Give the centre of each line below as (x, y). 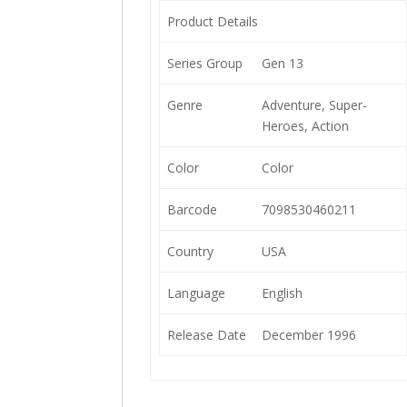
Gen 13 (282, 63)
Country (190, 251)
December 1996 (308, 335)
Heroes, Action (305, 126)
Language (196, 293)
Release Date (206, 335)
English (282, 293)
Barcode (192, 209)
